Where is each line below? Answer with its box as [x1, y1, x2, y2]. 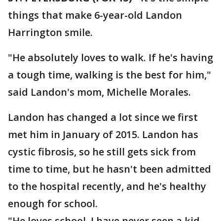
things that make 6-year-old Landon [8, 8, 182, 22]
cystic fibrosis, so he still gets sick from [8, 145, 196, 158]
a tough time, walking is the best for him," [8, 68, 211, 81]
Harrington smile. [8, 26, 93, 39]
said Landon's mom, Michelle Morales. [8, 85, 191, 99]
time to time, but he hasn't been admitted [8, 162, 211, 176]
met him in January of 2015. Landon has [8, 128, 198, 141]
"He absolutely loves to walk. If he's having [8, 51, 213, 64]
